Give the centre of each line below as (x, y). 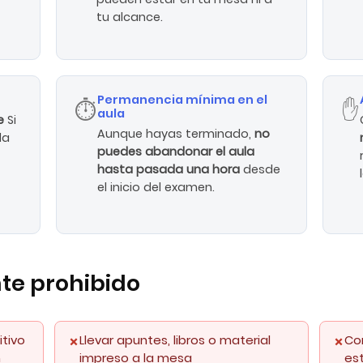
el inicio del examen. (156, 187)
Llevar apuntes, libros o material (175, 340)
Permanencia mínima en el (183, 99)
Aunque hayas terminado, (176, 133)
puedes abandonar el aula (176, 151)
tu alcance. (130, 17)
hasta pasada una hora (171, 169)
